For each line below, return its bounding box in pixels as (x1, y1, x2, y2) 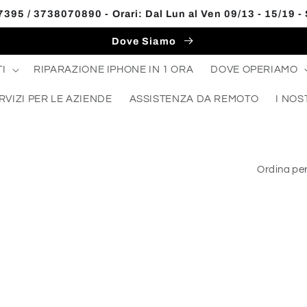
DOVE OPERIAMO (210, 64, 298, 75)
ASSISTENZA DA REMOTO (129, 93, 259, 104)
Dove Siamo (112, 35, 179, 47)
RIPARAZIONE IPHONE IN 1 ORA (34, 64, 194, 75)
